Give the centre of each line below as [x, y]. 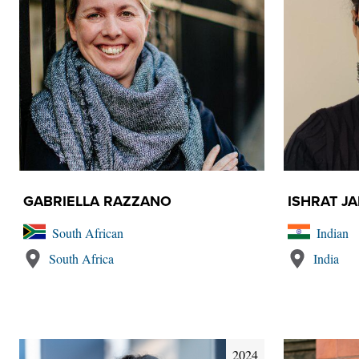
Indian [333, 233]
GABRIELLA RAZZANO [97, 201]
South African [88, 233]
